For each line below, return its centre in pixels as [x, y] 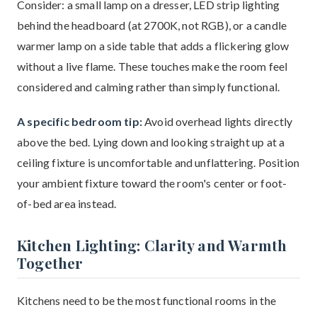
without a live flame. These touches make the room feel [152, 66]
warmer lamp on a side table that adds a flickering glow [153, 46]
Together [50, 263]
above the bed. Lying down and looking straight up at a [151, 142]
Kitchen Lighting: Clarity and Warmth [152, 245]
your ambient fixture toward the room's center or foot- [152, 183]
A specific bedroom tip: [80, 121]
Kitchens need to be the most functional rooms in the [146, 300]
